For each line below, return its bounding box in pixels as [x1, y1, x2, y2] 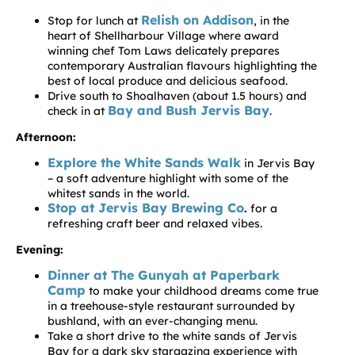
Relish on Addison [141, 12, 254, 29]
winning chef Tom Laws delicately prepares [48, 44, 280, 59]
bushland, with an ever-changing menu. [48, 314, 258, 329]
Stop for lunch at [48, 13, 141, 29]
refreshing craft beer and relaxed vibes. [48, 216, 262, 231]
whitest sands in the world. [48, 186, 189, 201]
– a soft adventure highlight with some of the [48, 171, 288, 186]
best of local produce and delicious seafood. [48, 74, 291, 89]
